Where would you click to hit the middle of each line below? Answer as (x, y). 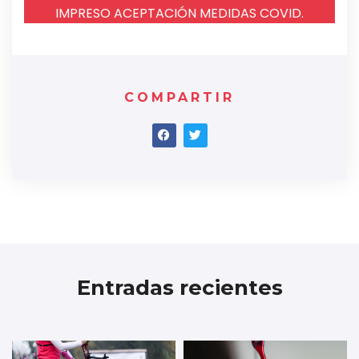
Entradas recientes (179, 287)
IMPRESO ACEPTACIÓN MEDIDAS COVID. (179, 13)
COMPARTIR (179, 97)
